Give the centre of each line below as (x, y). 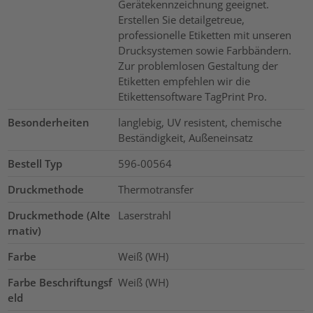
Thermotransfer (155, 189)
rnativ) (25, 230)
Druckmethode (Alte (59, 215)
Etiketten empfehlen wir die (184, 81)
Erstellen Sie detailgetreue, (181, 19)
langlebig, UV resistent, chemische (199, 122)
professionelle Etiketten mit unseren (204, 35)
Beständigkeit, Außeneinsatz (185, 137)
